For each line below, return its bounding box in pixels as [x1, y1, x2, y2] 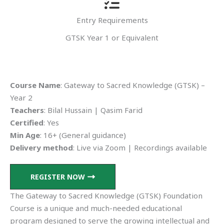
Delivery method [10, 142, 73, 153]
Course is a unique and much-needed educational [10, 203, 182, 213]
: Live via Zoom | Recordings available [73, 142, 207, 153]
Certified [10, 117, 43, 128]
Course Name [10, 80, 60, 90]
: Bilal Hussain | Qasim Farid [44, 105, 142, 115]
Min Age [10, 130, 40, 140]
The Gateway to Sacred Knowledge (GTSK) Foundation [10, 190, 202, 201]
